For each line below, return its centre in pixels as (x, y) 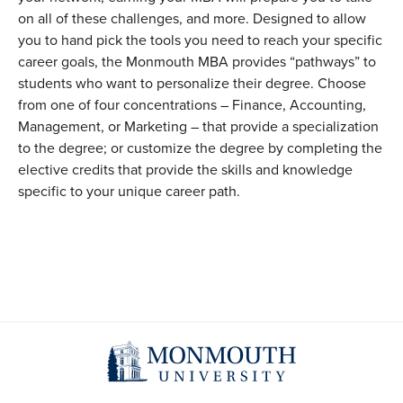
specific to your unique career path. (129, 192)
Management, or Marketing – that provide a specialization (198, 127)
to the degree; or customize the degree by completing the (200, 148)
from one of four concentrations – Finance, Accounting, (192, 105)
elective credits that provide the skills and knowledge (185, 170)
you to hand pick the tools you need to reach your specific (200, 40)
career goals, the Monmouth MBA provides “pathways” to (197, 62)
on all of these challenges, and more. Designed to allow (192, 19)
